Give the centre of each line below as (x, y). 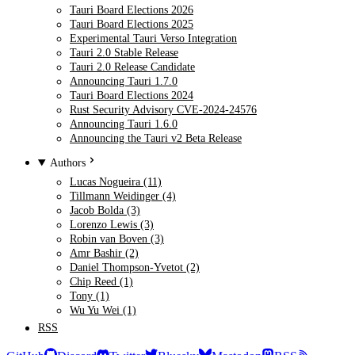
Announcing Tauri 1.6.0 (124, 124)
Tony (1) (90, 296)
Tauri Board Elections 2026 (132, 10)
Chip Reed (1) (101, 282)
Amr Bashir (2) (104, 253)
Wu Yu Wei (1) (103, 310)
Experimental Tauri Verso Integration (153, 38)
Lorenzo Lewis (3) (112, 225)
